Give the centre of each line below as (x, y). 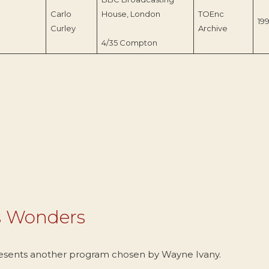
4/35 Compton (129, 43)
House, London (131, 14)
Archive (213, 29)
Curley (63, 29)
